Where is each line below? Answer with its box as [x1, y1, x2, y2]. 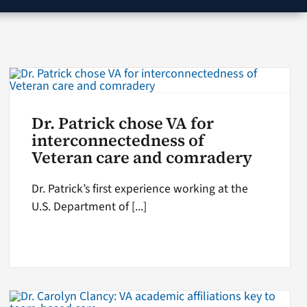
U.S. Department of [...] [32, 197, 147, 215]
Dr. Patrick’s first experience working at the [32, 180, 249, 197]
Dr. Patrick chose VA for [32, 112, 214, 134]
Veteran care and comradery [32, 146, 253, 169]
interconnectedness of [32, 129, 205, 151]
